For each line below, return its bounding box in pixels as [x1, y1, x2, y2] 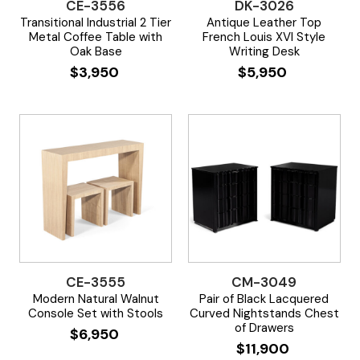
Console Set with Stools [28, 305, 164, 321]
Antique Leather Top [207, 14, 322, 31]
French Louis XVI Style [202, 28, 326, 45]
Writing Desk [228, 43, 300, 59]
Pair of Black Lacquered [199, 290, 329, 307]
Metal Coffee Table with [29, 28, 163, 45]
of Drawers [234, 319, 294, 336]
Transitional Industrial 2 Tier [20, 14, 172, 31]
